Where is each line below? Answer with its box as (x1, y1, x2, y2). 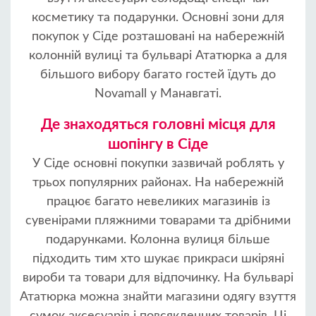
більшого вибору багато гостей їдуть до (40, 68, 276, 81)
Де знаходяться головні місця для (40, 117, 276, 132)
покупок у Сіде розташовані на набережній (32, 30, 284, 43)
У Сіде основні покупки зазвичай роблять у (32, 157, 284, 170)
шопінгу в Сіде (108, 137, 208, 152)
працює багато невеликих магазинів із (46, 195, 270, 208)
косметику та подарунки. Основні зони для (32, 11, 284, 24)
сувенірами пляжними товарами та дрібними (25, 214, 291, 227)
